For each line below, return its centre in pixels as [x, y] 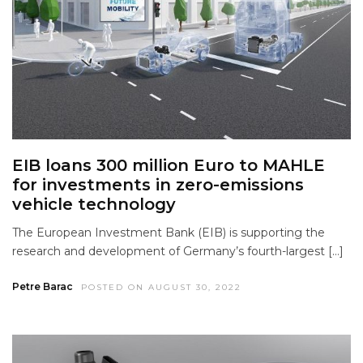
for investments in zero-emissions [158, 184]
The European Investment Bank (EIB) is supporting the [169, 232]
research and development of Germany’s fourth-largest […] [178, 251]
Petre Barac [43, 286]
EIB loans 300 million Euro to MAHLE [169, 165]
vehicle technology [94, 204]
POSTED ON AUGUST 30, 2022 [161, 287]
